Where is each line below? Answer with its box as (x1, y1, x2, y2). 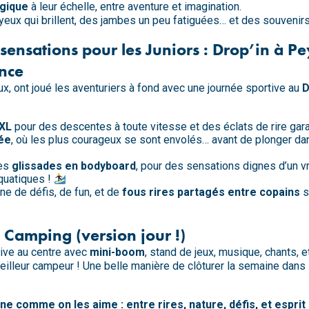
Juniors (146, 38, 200, 60)
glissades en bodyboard (12, 159, 136, 172)
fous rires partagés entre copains (122, 185, 300, 199)
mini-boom (90, 245, 145, 259)
